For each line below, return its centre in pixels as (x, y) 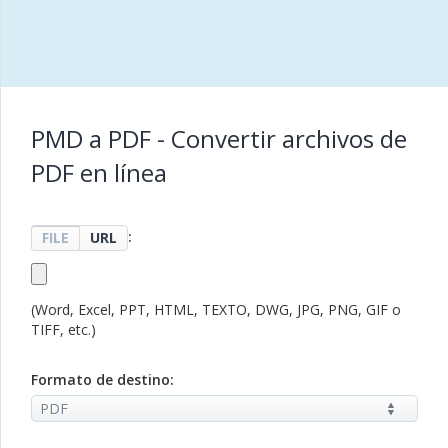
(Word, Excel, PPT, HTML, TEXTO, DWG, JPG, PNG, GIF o (216, 309)
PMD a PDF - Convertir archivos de (219, 138)
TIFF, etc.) (63, 329)
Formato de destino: (102, 379)
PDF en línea (99, 172)
